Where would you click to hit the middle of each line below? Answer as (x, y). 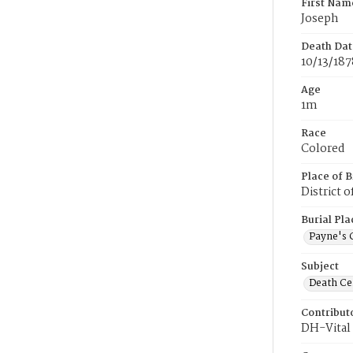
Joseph (320, 19)
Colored (323, 149)
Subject (320, 267)
